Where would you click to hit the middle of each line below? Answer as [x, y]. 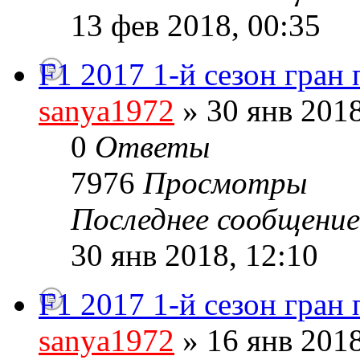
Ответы [152, 147]
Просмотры [225, 183]
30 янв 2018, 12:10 [194, 256]
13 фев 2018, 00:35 [196, 26]
